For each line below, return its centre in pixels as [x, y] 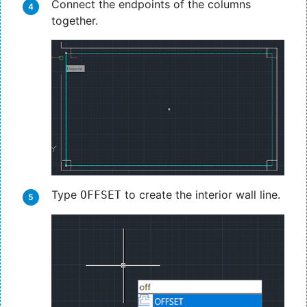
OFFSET [101, 195]
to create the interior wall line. [201, 194]
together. [75, 20]
